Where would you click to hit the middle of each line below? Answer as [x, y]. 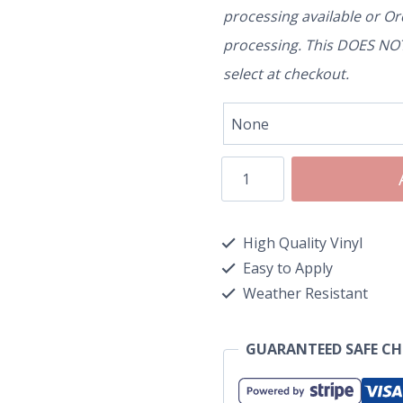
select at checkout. [286, 74]
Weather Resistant [303, 294]
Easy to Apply [286, 269]
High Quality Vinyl [300, 243]
